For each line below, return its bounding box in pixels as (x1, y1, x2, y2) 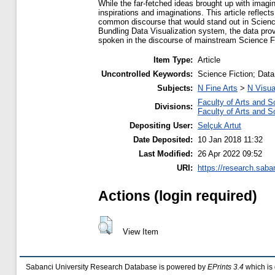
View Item (122, 227, 158, 236)
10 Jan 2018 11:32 (198, 135, 263, 145)
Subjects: (157, 83, 193, 93)
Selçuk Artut (198, 121, 241, 131)
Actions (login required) (98, 187, 257, 204)
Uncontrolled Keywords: (101, 69, 193, 79)
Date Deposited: (133, 135, 193, 145)
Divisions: (155, 102, 193, 112)
